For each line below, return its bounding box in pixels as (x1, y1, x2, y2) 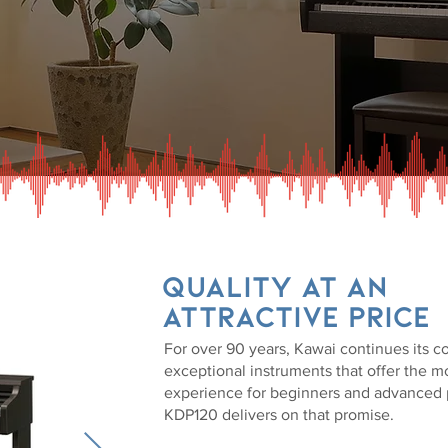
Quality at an (162, 267, 387, 303)
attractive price (162, 297, 430, 333)
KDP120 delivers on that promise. (164, 406, 394, 423)
